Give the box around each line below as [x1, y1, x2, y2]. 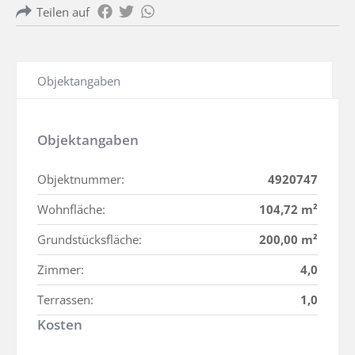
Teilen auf [36, 4, 90, 21]
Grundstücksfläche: [37, 231, 142, 248]
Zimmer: [37, 261, 84, 278]
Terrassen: [37, 292, 94, 308]
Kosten [37, 315, 82, 334]
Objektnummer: [37, 171, 124, 188]
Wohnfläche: [37, 201, 105, 218]
